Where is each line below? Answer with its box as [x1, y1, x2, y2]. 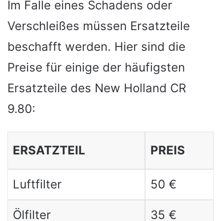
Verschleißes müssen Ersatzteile [7, 19, 190, 34]
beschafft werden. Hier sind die [7, 39, 185, 54]
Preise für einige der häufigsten [7, 60, 185, 75]
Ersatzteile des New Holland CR [7, 81, 186, 96]
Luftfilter [12, 177, 62, 192]
